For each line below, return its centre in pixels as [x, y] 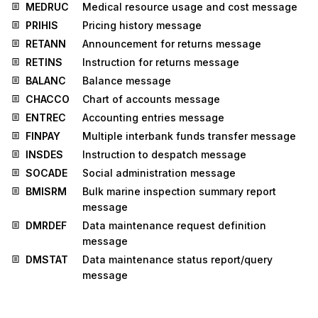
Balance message [127, 81]
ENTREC [46, 118]
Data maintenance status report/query [177, 260]
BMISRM [46, 192]
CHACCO [48, 99]
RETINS [44, 62]
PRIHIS [42, 26]
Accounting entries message [153, 118]
